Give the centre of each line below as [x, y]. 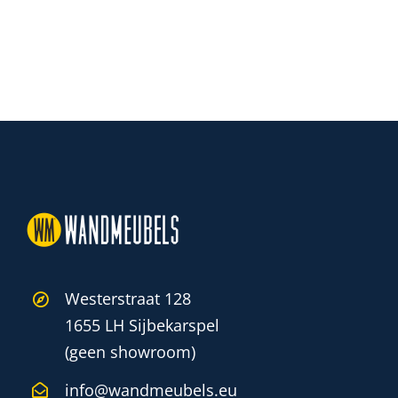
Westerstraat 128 [128, 299]
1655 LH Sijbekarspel [143, 326]
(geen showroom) [131, 352]
